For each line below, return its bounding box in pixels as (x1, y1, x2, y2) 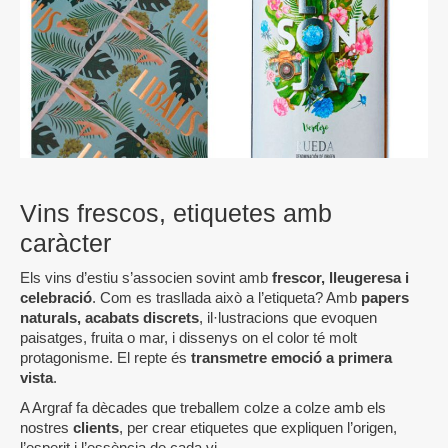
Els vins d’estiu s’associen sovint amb (20, 269, 272, 287)
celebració (20, 289, 92, 307)
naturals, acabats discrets (20, 309, 199, 327)
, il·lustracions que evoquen (199, 309, 377, 327)
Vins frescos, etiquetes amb (20, 199, 332, 228)
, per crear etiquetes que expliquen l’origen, (119, 419, 397, 437)
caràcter (20, 229, 111, 258)
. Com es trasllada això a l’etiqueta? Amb (92, 289, 361, 307)
